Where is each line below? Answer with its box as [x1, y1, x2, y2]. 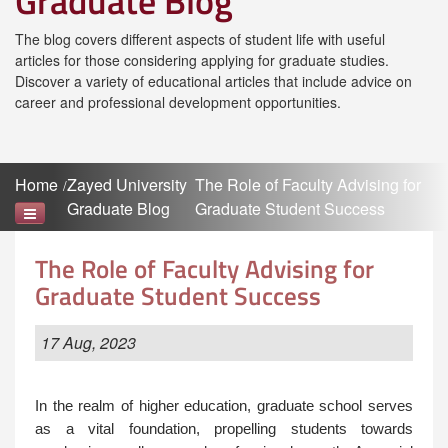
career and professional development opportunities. [15, 92, 341, 113]
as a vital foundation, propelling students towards [35, 420, 413, 438]
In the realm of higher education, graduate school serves [35, 397, 413, 415]
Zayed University [67, 173, 187, 197]
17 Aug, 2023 [41, 331, 136, 355]
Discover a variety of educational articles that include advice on [15, 71, 412, 92]
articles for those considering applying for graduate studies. [15, 50, 389, 71]
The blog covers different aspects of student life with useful [15, 29, 385, 50]
